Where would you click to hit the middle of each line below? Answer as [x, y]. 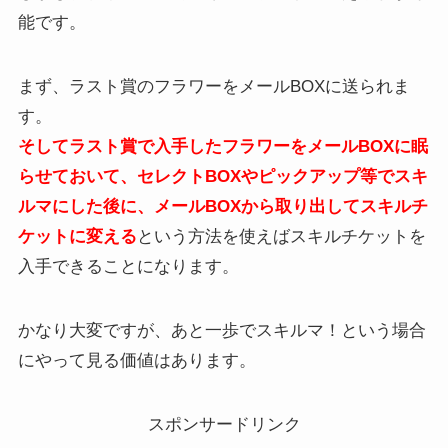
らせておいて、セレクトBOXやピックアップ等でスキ [222, 177]
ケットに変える [77, 237]
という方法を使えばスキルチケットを [281, 237]
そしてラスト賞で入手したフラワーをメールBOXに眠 [222, 147]
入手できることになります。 [128, 267]
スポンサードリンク [224, 425]
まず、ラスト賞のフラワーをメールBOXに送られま [213, 87]
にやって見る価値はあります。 [136, 361]
